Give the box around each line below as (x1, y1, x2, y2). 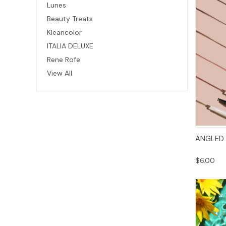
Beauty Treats (47, 14, 93, 23)
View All (47, 68, 72, 78)
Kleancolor (47, 27, 82, 37)
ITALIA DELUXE (47, 41, 93, 50)
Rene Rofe (47, 54, 80, 64)
